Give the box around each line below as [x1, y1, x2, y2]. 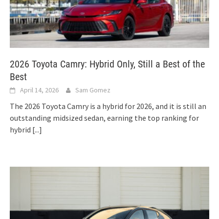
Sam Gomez [75, 85, 110, 94]
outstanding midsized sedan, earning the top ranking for [10, 112, 199, 123]
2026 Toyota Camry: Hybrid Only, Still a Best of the [10, 58, 205, 70]
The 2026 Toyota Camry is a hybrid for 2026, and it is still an [10, 101, 206, 111]
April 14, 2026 [20, 85, 59, 94]
